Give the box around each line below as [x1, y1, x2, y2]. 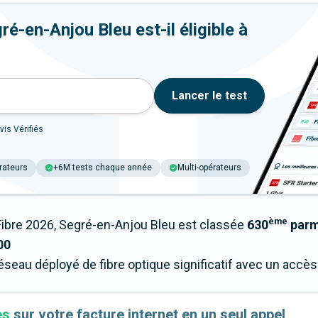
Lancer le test [172, 89, 247, 103]
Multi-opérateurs [177, 163, 241, 173]
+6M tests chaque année [53, 163, 152, 173]
